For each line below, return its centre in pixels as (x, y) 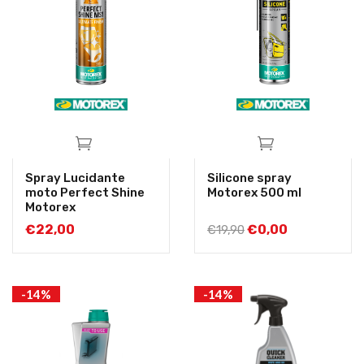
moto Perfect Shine (85, 193)
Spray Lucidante (75, 178)
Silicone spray (249, 178)
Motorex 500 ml (254, 193)
